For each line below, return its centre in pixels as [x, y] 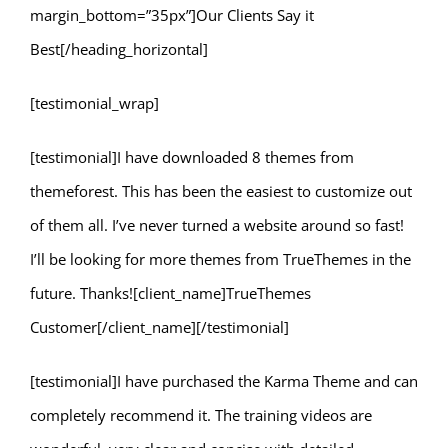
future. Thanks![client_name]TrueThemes [170, 293]
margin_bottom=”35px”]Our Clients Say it [172, 15]
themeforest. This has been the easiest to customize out [221, 191]
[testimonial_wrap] [94, 103]
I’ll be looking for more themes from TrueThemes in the [220, 259]
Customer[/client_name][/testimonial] [159, 327]
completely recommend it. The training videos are [201, 415]
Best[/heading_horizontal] [119, 49]
